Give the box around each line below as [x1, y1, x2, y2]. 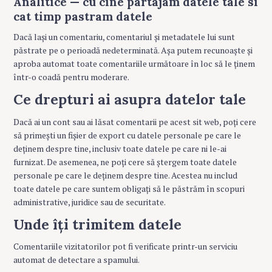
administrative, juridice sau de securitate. [13, 195, 166, 208]
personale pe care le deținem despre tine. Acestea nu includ [13, 169, 237, 181]
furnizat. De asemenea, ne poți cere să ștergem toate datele [13, 155, 237, 168]
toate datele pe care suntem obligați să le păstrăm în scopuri [13, 182, 245, 194]
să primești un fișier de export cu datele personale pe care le [13, 129, 241, 141]
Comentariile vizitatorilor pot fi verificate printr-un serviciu [13, 240, 237, 253]
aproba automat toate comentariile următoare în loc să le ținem [13, 58, 255, 70]
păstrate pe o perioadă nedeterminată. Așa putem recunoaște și [13, 44, 253, 56]
